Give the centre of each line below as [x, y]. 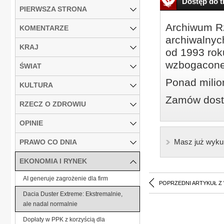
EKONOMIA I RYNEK [53, 161]
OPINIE [31, 123]
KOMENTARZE [44, 28]
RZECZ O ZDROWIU [53, 104]
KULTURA [36, 85]
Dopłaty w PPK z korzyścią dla [64, 219]
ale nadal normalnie [50, 204]
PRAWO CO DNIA [48, 142]
